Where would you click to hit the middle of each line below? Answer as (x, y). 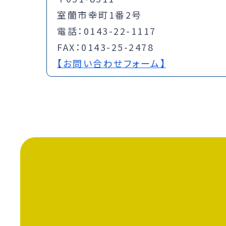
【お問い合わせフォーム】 (111, 63)
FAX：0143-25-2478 (105, 47)
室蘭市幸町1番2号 (100, 15)
